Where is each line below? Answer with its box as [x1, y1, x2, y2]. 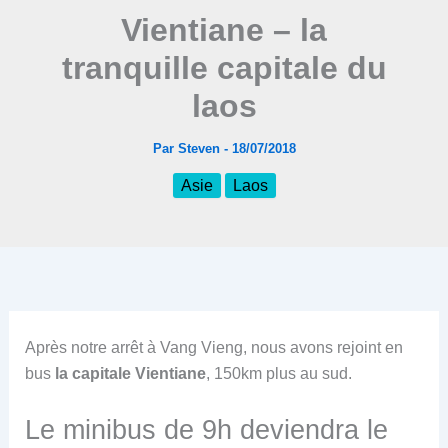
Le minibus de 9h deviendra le [24, 414, 388, 446]
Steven [177, 140, 224, 156]
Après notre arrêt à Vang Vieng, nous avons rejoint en [24, 338, 403, 356]
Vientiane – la [121, 11, 327, 48]
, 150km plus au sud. [205, 364, 352, 382]
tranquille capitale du [61, 49, 387, 86]
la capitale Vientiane [54, 364, 206, 382]
